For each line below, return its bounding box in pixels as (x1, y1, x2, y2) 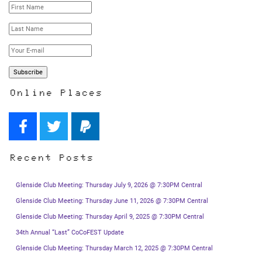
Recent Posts (9, 154, 93, 165)
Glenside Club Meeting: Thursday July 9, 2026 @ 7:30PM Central (16, 181, 202, 189)
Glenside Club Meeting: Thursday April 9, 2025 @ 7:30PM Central (16, 213, 204, 221)
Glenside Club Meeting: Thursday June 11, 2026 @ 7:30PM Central (16, 197, 208, 205)
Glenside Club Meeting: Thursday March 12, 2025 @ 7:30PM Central (16, 244, 213, 253)
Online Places (9, 89, 102, 100)
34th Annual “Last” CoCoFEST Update (16, 229, 124, 237)
